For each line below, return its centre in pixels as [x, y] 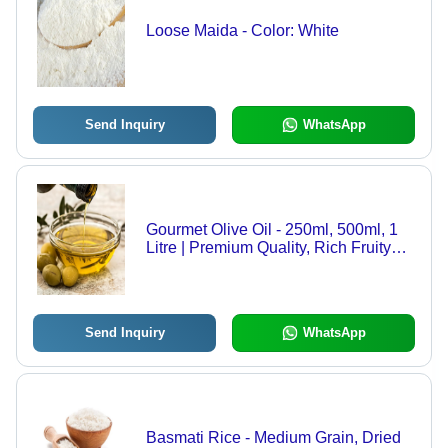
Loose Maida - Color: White [242, 31]
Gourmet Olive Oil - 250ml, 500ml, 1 [271, 230]
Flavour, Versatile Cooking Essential [274, 266]
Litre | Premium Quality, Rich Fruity [268, 248]
